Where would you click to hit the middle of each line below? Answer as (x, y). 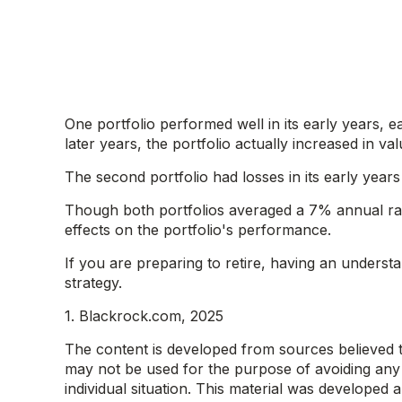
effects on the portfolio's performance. (198, 230)
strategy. (93, 283)
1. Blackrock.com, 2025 (144, 316)
